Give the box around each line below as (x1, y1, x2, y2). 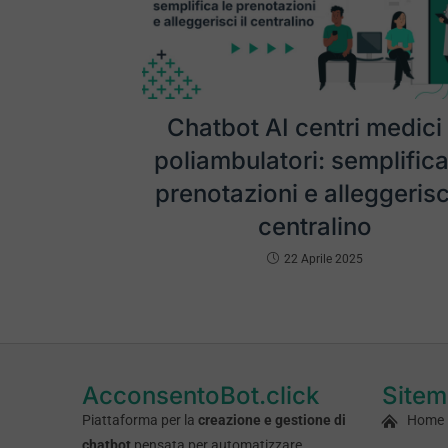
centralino (257, 212, 372, 242)
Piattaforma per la (82, 412, 198, 429)
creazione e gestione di (198, 412, 346, 429)
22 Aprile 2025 (283, 252, 363, 267)
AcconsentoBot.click (82, 381, 319, 411)
